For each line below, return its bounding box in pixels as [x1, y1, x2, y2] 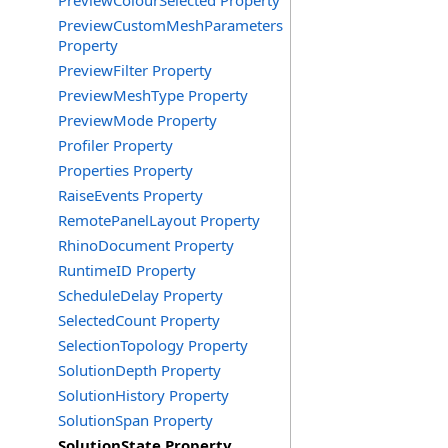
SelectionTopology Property [58, 335, 248, 355]
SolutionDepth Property [58, 360, 221, 380]
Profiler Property [58, 135, 173, 155]
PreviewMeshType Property [58, 85, 248, 105]
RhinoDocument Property [58, 235, 234, 255]
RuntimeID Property [58, 260, 196, 280]
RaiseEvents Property [58, 185, 203, 205]
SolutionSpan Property [58, 410, 213, 430]
